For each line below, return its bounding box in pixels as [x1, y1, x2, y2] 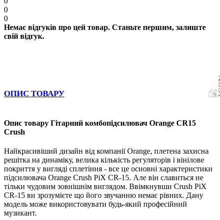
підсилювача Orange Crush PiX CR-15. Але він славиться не [4, 173, 203, 182]
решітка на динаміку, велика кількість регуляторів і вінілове [4, 156, 204, 165]
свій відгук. [4, 31, 44, 40]
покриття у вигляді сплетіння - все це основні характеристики [4, 165, 213, 173]
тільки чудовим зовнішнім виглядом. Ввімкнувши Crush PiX [4, 182, 207, 191]
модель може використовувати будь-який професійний [4, 200, 187, 209]
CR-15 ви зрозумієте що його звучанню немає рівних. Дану [4, 191, 203, 200]
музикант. [4, 209, 37, 218]
